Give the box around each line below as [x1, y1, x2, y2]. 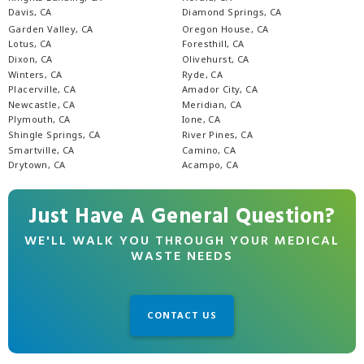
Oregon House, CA [182, 22, 269, 35]
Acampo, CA [182, 158, 238, 171]
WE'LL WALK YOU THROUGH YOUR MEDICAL [24, 230, 340, 252]
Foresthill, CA [182, 37, 245, 50]
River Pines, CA [182, 128, 253, 141]
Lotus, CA [8, 37, 52, 50]
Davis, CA [8, 6, 52, 19]
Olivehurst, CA [182, 52, 249, 65]
